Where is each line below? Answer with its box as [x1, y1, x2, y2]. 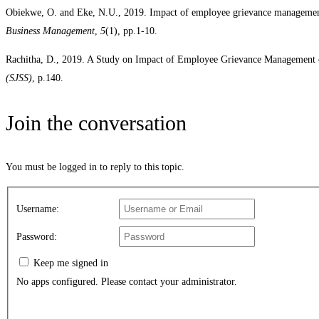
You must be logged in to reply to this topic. [6, 162, 184, 173]
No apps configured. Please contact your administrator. [16, 276, 237, 288]
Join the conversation [6, 111, 187, 135]
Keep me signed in [33, 258, 108, 269]
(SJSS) [6, 73, 32, 84]
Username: [16, 204, 59, 215]
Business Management [6, 26, 95, 37]
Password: [16, 231, 57, 243]
